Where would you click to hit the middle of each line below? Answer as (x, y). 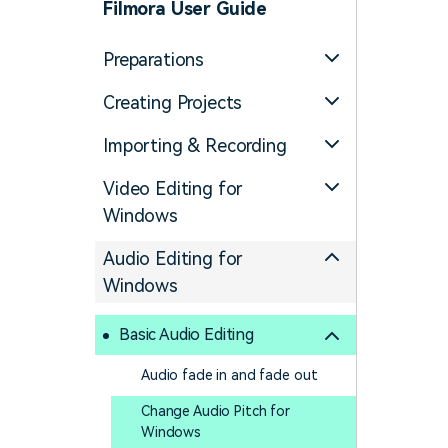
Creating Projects (173, 102)
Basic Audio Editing (186, 334)
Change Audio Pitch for (215, 411)
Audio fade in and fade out (229, 375)
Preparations (154, 59)
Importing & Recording (195, 145)
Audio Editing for (173, 258)
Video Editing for (173, 188)
